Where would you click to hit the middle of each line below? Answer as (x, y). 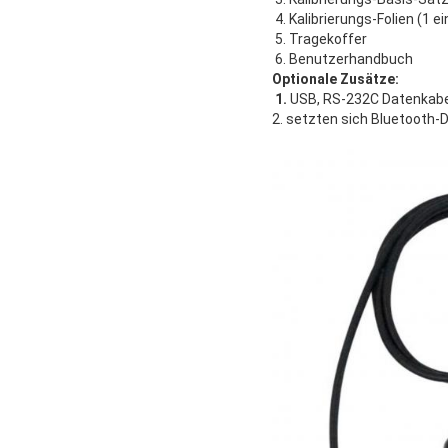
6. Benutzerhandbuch (342, 58)
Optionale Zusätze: (335, 78)
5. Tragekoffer (319, 38)
